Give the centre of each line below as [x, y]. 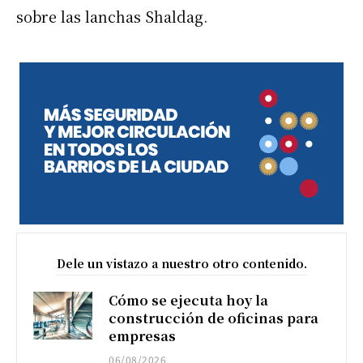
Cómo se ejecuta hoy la [189, 301]
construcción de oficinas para [214, 318]
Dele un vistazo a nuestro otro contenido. [181, 264]
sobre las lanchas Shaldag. [112, 17]
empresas [143, 336]
